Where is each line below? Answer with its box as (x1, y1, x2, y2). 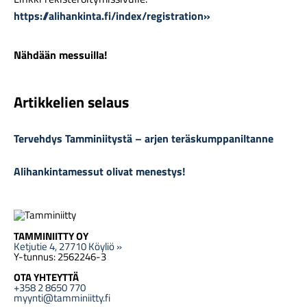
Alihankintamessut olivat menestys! (14, 162, 185, 180)
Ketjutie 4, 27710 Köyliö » (14, 238, 122, 254)
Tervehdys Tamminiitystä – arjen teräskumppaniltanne (14, 130, 273, 147)
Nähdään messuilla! (14, 47, 107, 64)
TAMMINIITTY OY (14, 228, 88, 244)
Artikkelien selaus (14, 90, 129, 114)
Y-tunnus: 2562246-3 (14, 248, 106, 265)
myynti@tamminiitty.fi (14, 289, 110, 306)
